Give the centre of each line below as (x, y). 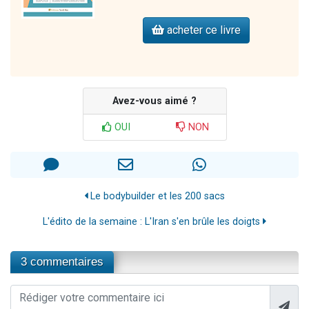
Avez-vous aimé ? (154, 101)
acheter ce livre (202, 30)
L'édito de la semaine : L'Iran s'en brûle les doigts (153, 222)
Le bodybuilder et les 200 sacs (156, 197)
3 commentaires (62, 262)
